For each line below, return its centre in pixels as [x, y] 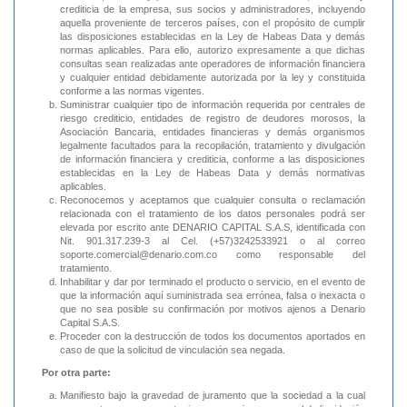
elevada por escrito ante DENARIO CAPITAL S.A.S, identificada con [213, 228]
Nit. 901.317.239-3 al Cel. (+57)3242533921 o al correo [213, 241]
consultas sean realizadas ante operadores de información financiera [213, 64]
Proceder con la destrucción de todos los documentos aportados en [213, 337]
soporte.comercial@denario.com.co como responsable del [213, 255]
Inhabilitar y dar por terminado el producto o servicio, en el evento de [213, 282]
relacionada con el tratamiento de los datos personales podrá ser [213, 214]
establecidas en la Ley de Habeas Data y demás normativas [213, 173]
